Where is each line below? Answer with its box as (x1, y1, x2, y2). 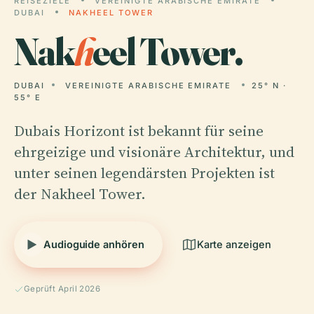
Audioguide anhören (43, 238, 144, 250)
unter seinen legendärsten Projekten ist (14, 163, 275, 183)
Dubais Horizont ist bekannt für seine (14, 121, 264, 141)
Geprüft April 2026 (24, 284, 101, 294)
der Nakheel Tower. (14, 184, 146, 204)
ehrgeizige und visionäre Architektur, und (14, 142, 294, 162)
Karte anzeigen (196, 238, 271, 250)
